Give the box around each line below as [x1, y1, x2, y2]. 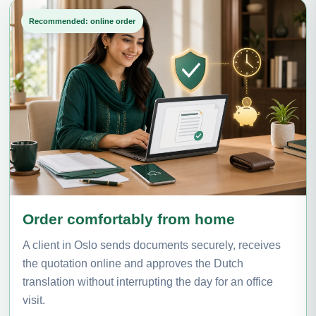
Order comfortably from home [23, 210, 235, 227]
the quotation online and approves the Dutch [23, 257, 243, 269]
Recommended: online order [29, 16, 135, 25]
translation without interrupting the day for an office [23, 275, 273, 288]
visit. [23, 293, 45, 306]
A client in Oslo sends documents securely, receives [23, 238, 281, 251]
